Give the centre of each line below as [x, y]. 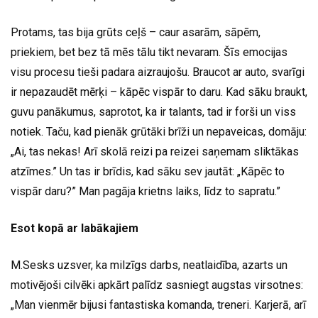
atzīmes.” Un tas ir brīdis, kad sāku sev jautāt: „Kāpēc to [148, 172]
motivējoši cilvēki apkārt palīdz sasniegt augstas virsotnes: [157, 285]
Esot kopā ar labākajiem [75, 229]
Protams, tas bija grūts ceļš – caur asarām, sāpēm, [136, 33]
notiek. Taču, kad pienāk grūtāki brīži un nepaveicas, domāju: [159, 132]
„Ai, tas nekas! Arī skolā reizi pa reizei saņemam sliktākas [155, 152]
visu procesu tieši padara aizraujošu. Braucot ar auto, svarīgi [158, 72]
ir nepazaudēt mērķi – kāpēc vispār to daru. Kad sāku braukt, [159, 92]
